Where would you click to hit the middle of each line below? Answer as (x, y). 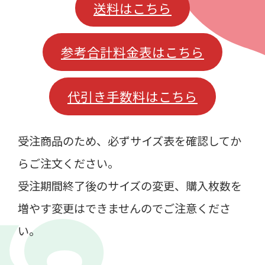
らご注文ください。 (68, 164)
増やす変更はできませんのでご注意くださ (124, 209)
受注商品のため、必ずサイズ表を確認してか (129, 141)
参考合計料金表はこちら (132, 52)
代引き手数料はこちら (132, 96)
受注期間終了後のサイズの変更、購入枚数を (130, 186)
